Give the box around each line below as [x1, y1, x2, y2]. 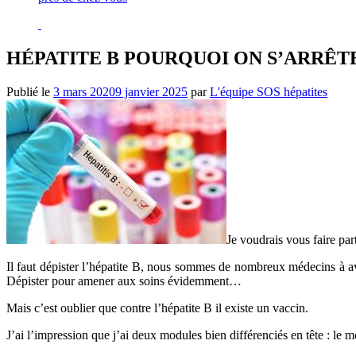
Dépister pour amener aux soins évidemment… [6, 273, 242, 288]
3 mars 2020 [53, 84, 115, 99]
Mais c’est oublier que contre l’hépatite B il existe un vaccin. [6, 300, 308, 315]
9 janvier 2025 [115, 84, 188, 99]
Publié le [6, 84, 53, 99]
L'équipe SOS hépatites [210, 84, 327, 99]
